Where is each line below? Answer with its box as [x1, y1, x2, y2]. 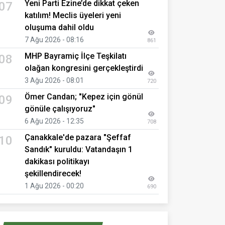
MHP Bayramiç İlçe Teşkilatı [25, 51, 127, 61]
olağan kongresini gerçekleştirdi [25, 63, 143, 73]
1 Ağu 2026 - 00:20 [25, 181, 84, 190]
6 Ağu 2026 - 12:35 [25, 117, 84, 125]
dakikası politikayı [25, 156, 89, 166]
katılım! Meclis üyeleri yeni [25, 10, 121, 20]
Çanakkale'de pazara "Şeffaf [25, 132, 131, 142]
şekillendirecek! [25, 168, 81, 178]
